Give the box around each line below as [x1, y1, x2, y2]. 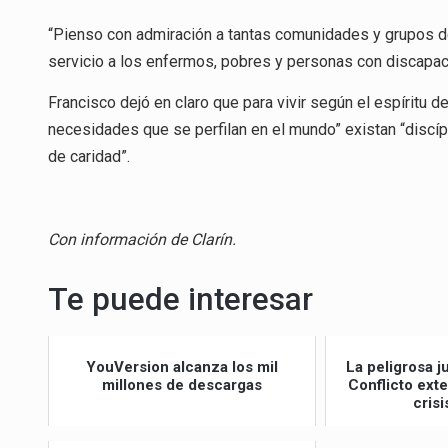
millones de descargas [102, 375, 263, 394]
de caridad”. [48, 146, 130, 166]
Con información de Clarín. [48, 229, 236, 249]
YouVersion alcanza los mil [86, 357, 279, 376]
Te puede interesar [48, 280, 313, 318]
